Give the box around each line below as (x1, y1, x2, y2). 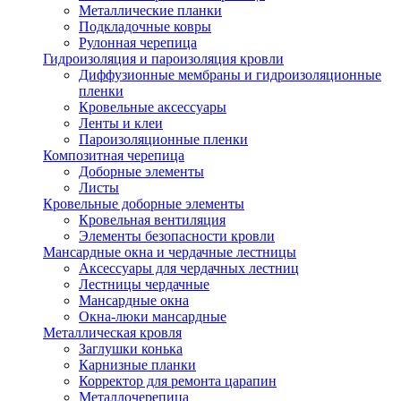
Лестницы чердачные (79, 277, 209, 292)
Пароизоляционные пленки (79, 132, 248, 147)
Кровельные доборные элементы (43, 196, 244, 211)
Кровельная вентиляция (79, 212, 226, 227)
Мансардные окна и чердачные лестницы (43, 244, 296, 260)
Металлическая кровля (43, 325, 182, 340)
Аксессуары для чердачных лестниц (79, 260, 299, 276)
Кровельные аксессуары (79, 99, 226, 115)
